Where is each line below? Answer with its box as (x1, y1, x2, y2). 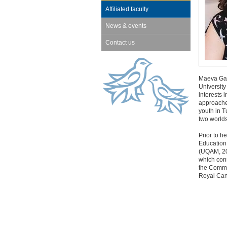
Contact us (105, 39, 135, 46)
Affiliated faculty (105, 6, 148, 13)
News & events (105, 22, 146, 29)
